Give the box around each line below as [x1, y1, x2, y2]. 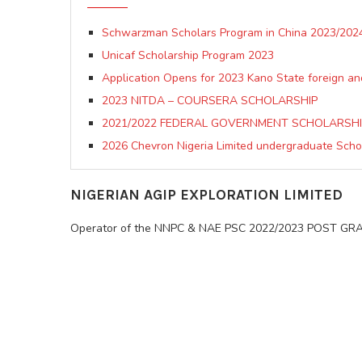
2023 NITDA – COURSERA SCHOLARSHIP [102, 93, 318, 109]
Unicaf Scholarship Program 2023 [102, 48, 274, 64]
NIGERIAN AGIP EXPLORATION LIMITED [70, 186, 343, 204]
